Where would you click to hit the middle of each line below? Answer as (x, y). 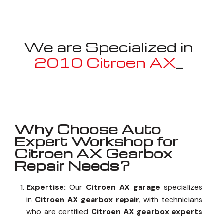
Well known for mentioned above (108, 81)
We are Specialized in (108, 46)
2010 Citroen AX (105, 62)
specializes (181, 187)
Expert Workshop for (96, 141)
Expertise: (46, 187)
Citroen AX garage (123, 187)
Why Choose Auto (88, 129)
